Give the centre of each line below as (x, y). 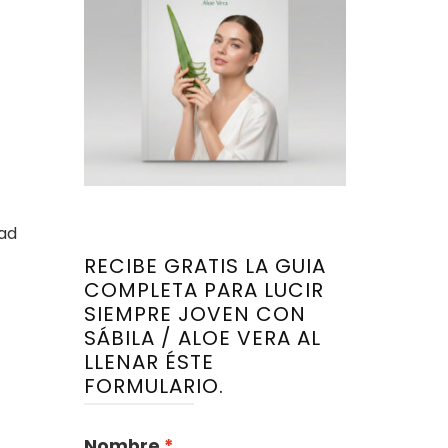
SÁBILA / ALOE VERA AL (202, 337)
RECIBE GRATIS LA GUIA (204, 265)
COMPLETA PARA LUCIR (203, 289)
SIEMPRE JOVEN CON (194, 313)
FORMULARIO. (153, 385)
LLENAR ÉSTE (148, 361)
